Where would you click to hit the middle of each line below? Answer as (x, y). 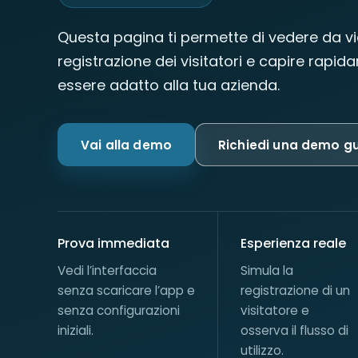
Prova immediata (113, 243)
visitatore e (275, 310)
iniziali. (76, 330)
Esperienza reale (294, 243)
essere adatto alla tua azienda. (169, 85)
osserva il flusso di (295, 330)
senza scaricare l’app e (126, 290)
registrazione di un (296, 290)
